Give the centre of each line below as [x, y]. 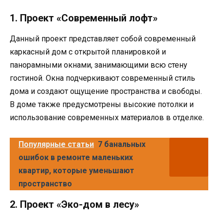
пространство [45, 183]
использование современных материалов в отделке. [107, 118]
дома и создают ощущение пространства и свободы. [106, 91]
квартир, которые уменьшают [76, 170]
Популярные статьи [56, 144]
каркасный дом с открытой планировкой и [88, 52]
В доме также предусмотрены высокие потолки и [102, 105]
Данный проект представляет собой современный [103, 39]
